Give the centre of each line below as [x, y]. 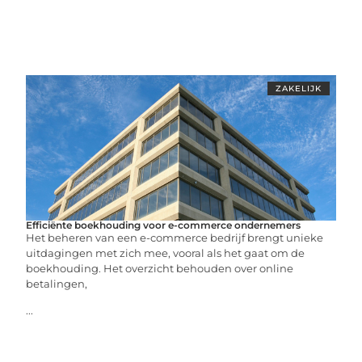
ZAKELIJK [298, 88]
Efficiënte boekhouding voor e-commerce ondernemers [164, 225]
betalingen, [57, 284]
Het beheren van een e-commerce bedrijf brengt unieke [175, 238]
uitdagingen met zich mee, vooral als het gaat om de [166, 253]
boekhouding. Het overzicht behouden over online [160, 268]
